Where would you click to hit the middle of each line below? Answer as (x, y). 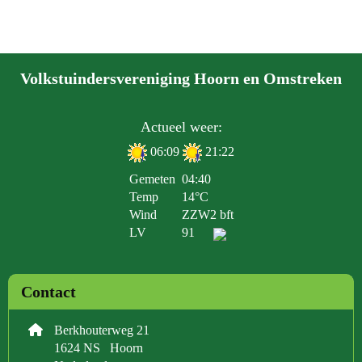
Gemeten (155, 179)
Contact (48, 292)
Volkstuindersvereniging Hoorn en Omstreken (181, 78)
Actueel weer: (181, 127)
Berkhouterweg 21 (102, 330)
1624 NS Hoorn (103, 348)
